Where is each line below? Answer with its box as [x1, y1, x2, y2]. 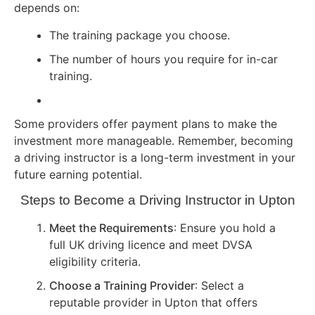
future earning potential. [14, 167, 142, 181]
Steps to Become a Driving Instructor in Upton [20, 193, 295, 208]
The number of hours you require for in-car [49, 51, 278, 66]
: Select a [195, 278, 244, 293]
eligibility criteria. [49, 255, 141, 269]
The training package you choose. [49, 27, 230, 42]
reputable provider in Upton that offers [49, 295, 257, 310]
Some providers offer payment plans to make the [14, 116, 277, 131]
